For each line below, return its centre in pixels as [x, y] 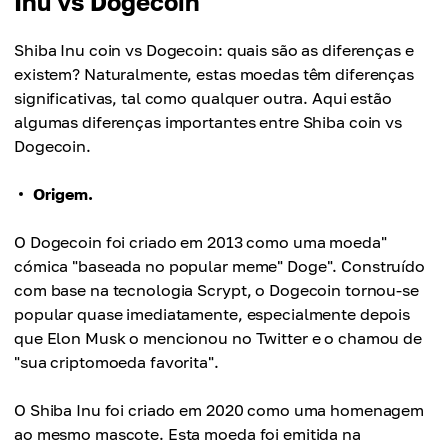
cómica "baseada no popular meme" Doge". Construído [220, 266]
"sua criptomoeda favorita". [116, 362]
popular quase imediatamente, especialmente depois [212, 314]
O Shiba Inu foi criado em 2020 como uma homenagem [219, 410]
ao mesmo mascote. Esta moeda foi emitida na [187, 434]
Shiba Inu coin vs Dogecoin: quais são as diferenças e [214, 50]
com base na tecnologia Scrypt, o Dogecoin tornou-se [216, 290]
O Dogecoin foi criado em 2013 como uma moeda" [200, 242]
